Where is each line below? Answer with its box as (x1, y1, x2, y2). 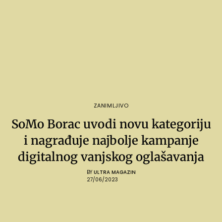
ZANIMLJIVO (93, 102, 129, 110)
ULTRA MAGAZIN (93, 168, 136, 176)
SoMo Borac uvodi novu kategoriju (11, 116, 211, 132)
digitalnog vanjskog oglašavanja (18, 149, 204, 165)
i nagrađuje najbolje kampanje (23, 133, 199, 149)
